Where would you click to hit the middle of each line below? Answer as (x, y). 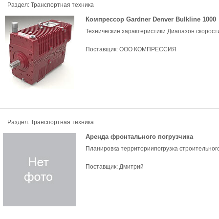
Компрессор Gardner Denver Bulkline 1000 (151, 19)
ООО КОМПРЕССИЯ (148, 49)
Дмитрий (131, 167)
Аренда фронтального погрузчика (139, 137)
